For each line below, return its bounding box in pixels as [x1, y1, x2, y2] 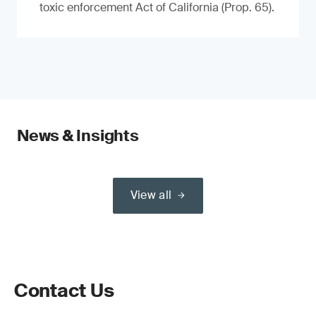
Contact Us [14, 279, 114, 303]
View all [130, 188, 172, 202]
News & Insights [17, 126, 139, 146]
